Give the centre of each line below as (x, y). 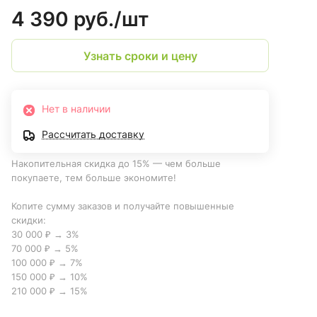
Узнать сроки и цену (140, 56)
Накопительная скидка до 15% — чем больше (116, 164)
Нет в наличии (76, 109)
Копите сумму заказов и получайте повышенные (123, 206)
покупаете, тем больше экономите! (95, 178)
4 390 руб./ (67, 19)
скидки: (29, 220)
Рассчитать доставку (93, 134)
